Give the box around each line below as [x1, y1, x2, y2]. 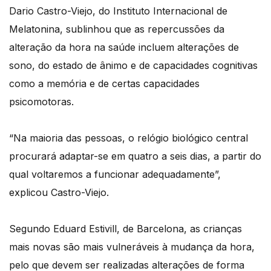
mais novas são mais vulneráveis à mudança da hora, [9, 241, 255, 253]
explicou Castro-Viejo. [9, 186, 109, 199]
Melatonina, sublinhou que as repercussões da [9, 23, 224, 36]
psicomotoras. [9, 96, 74, 108]
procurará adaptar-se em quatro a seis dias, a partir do [9, 150, 261, 163]
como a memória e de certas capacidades [9, 77, 200, 90]
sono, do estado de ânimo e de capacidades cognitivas [9, 59, 258, 72]
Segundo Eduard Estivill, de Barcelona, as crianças [9, 223, 242, 235]
